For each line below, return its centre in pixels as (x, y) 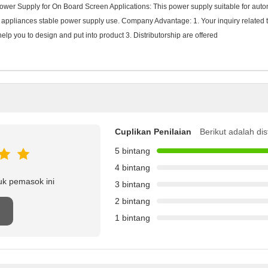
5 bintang (133, 151)
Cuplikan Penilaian (153, 132)
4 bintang (133, 167)
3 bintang (133, 184)
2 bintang (133, 201)
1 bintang (133, 218)
